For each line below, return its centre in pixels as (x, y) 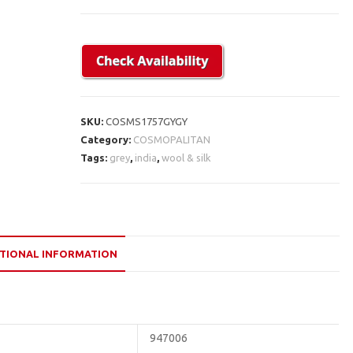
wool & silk (187, 157)
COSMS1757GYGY (147, 121)
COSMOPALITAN (172, 139)
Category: (107, 139)
